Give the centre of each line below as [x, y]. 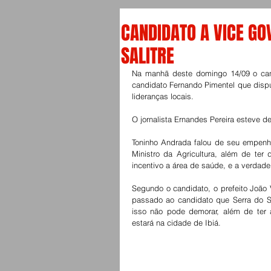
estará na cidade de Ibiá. [178, 223]
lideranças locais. [164, 96]
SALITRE [148, 56]
